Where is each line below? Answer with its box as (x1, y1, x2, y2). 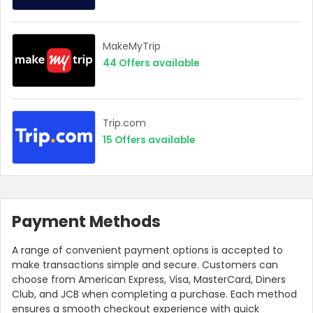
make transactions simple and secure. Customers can (12, 258, 278, 272)
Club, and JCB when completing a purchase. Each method (12, 287, 297, 302)
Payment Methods (12, 210, 161, 233)
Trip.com (103, 116, 146, 131)
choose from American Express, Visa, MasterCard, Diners (12, 272, 286, 287)
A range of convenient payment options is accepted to (12, 243, 283, 258)
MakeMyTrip (103, 39, 161, 54)
